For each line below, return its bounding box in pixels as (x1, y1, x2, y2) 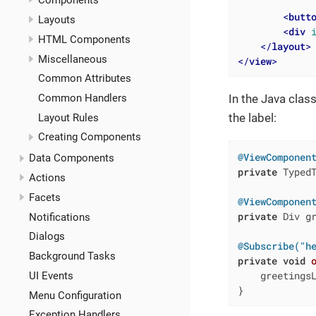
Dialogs (28, 230, 65, 243)
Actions (28, 171, 66, 185)
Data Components (28, 152, 114, 165)
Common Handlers (38, 92, 127, 104)
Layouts (38, 13, 75, 27)
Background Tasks (28, 250, 116, 263)
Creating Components (38, 130, 141, 144)
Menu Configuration (28, 288, 121, 302)
